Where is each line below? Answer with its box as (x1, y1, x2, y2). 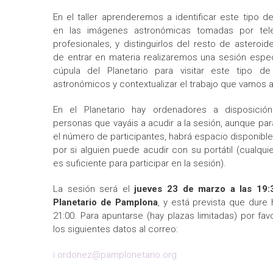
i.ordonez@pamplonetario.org (53, 249, 177, 260)
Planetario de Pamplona (53, 197, 158, 208)
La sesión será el (53, 183, 130, 194)
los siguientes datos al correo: (53, 224, 178, 235)
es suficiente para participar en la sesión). (53, 158, 226, 169)
